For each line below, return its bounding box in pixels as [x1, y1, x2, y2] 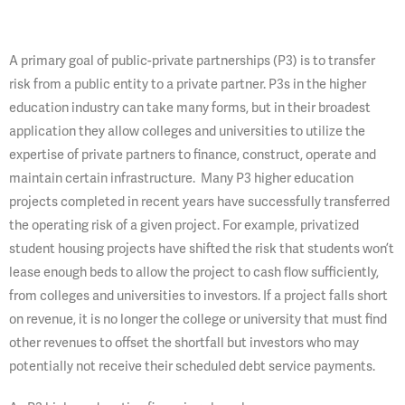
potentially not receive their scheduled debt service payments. [9, 357, 375, 375]
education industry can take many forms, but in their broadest [9, 99, 371, 117]
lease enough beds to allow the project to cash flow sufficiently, [9, 263, 379, 281]
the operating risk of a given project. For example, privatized [9, 216, 359, 234]
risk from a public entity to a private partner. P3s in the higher [9, 75, 366, 93]
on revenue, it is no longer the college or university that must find [9, 310, 387, 328]
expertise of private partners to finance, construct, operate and [9, 146, 376, 164]
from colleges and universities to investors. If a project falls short [9, 287, 388, 305]
